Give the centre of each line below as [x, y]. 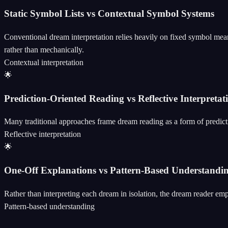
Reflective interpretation [42, 134]
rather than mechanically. [44, 49]
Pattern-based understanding [49, 206]
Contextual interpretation [44, 62]
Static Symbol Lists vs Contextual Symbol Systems [109, 14]
